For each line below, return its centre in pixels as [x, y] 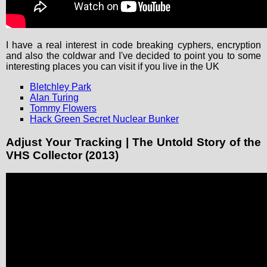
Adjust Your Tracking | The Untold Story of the [133, 142]
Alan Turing [54, 97]
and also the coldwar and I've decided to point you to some [133, 55]
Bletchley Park [60, 86]
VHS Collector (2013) [62, 155]
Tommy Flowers [63, 108]
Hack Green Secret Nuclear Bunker [104, 119]
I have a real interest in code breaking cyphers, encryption [133, 45]
